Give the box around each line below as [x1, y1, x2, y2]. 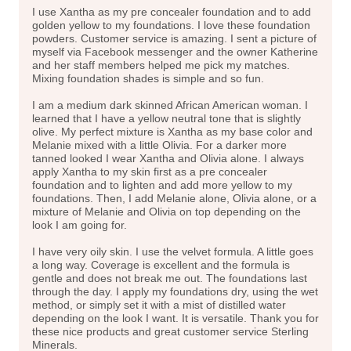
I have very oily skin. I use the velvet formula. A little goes [32, 244, 313, 258]
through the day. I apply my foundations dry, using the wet [32, 284, 318, 298]
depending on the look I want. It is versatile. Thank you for [32, 311, 319, 324]
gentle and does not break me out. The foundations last [32, 271, 307, 284]
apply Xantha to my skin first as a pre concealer [32, 165, 267, 178]
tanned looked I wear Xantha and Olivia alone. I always [32, 151, 304, 165]
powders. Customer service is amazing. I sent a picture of [32, 31, 317, 45]
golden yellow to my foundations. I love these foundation [32, 18, 310, 31]
